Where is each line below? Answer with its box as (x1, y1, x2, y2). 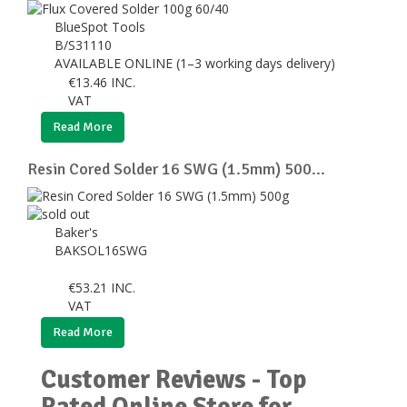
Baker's (55, 223, 102, 241)
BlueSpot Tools (55, 17, 149, 35)
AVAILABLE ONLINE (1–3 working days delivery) (55, 54, 339, 72)
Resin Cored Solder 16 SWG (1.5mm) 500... (27, 158, 325, 179)
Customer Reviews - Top (41, 363, 306, 395)
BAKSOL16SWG (55, 241, 151, 259)
